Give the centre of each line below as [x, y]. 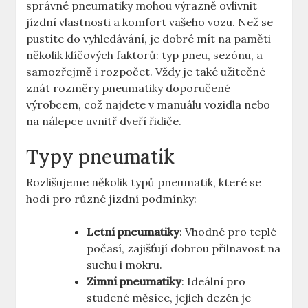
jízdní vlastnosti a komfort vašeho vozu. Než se [150, 22]
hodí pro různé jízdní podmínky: [112, 199]
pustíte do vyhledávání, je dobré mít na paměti [149, 39]
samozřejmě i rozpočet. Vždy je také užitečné [146, 72]
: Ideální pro [214, 282]
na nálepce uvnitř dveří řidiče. [104, 121]
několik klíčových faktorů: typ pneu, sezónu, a [145, 55]
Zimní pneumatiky [134, 282]
